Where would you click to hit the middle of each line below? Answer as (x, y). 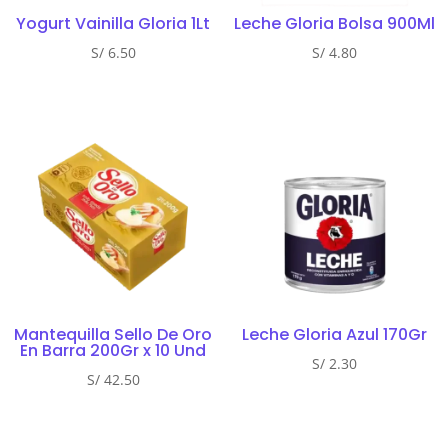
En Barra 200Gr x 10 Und (113, 350)
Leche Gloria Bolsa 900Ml (335, 23)
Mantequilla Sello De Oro (113, 334)
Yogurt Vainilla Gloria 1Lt (113, 23)
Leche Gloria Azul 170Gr (335, 334)
